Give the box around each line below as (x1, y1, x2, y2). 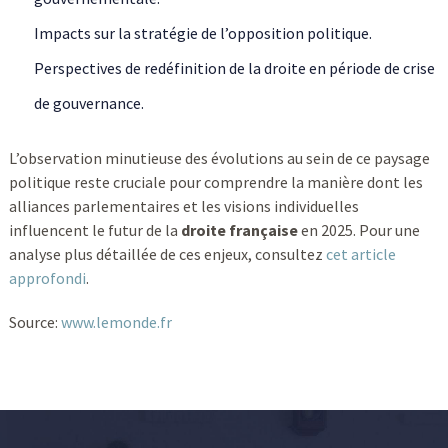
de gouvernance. (33, 92, 144, 113)
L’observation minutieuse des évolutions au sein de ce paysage (8, 147, 430, 168)
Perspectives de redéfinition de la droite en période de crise (33, 57, 435, 78)
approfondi (8, 267, 86, 288)
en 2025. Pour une (297, 219, 420, 240)
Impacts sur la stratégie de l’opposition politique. (33, 22, 372, 43)
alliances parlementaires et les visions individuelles (8, 195, 359, 216)
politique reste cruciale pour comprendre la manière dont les (8, 171, 423, 192)
